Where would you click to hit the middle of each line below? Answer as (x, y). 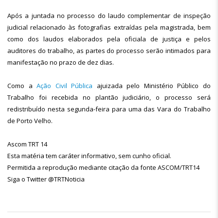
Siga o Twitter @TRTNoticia (46, 179)
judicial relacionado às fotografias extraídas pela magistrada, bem (109, 27)
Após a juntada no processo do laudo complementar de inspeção (109, 16)
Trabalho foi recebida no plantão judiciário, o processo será (109, 97)
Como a (22, 86)
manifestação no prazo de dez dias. (61, 62)
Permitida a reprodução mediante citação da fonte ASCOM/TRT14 (103, 167)
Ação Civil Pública (67, 86)
